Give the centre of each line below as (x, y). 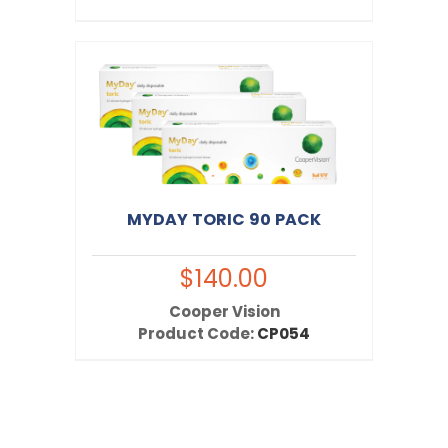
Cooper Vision (224, 312)
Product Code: (197, 334)
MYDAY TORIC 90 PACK (224, 220)
